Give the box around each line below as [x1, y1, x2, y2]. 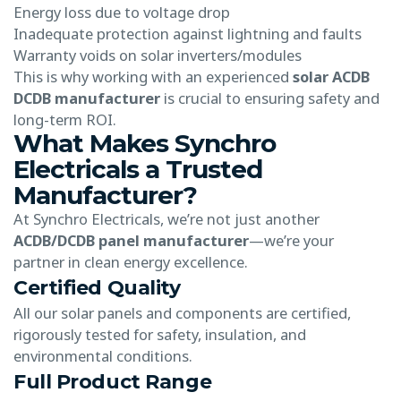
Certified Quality [13, 275, 181, 300]
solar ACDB [293, 65, 370, 87]
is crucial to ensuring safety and [160, 87, 380, 108]
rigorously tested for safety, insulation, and [13, 323, 306, 345]
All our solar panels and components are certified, [13, 302, 351, 323]
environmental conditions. [13, 345, 192, 366]
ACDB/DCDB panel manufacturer [13, 229, 249, 251]
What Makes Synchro [13, 127, 276, 158]
